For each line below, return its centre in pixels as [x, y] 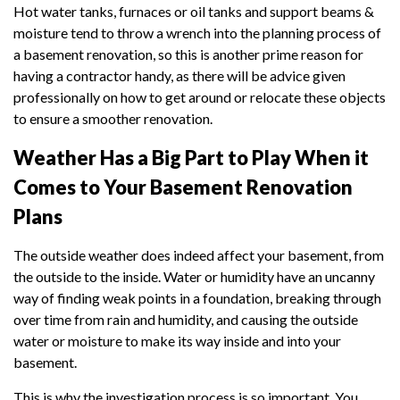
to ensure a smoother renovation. [113, 118]
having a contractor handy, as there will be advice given [179, 75]
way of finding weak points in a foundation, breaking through [197, 297]
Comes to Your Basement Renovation [183, 187]
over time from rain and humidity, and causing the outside [186, 319]
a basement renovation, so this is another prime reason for [188, 54]
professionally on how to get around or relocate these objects [200, 96]
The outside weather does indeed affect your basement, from [199, 254]
